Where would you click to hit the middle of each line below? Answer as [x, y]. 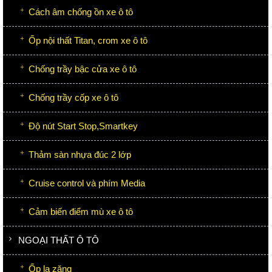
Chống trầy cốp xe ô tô [73, 97]
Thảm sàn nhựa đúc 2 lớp [80, 154]
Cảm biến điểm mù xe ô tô [81, 211]
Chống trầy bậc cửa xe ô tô [83, 69]
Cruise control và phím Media [87, 183]
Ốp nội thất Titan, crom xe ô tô [88, 40]
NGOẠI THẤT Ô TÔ [59, 240]
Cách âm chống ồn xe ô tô [81, 12]
